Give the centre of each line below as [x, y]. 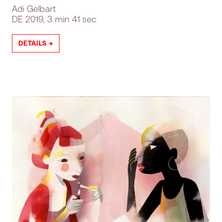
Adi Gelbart [34, 8]
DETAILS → [36, 43]
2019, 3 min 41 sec [60, 19]
